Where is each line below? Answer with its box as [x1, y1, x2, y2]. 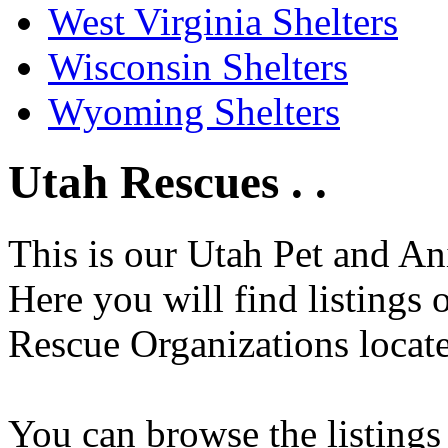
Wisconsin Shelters [48, 44, 348, 88]
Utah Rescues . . [8, 156, 327, 209]
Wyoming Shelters [48, 89, 340, 133]
